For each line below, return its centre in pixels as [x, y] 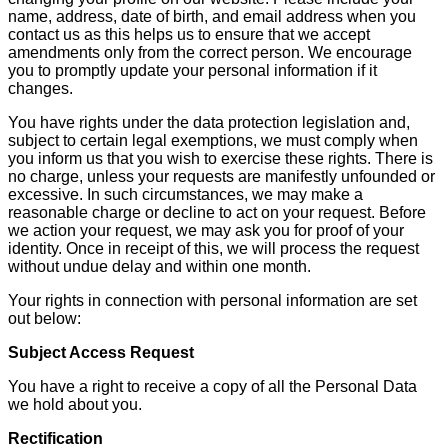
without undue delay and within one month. [159, 266]
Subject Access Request [101, 352]
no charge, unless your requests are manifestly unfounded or [221, 176]
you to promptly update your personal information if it [192, 70]
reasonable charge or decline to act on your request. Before [217, 212]
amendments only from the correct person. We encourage [210, 52]
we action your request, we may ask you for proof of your [206, 230]
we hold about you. [75, 404]
